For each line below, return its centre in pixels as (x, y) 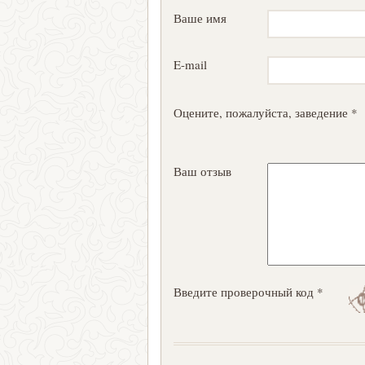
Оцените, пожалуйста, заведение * (266, 112)
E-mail (190, 64)
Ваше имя (200, 18)
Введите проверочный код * (248, 292)
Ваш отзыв (202, 171)
